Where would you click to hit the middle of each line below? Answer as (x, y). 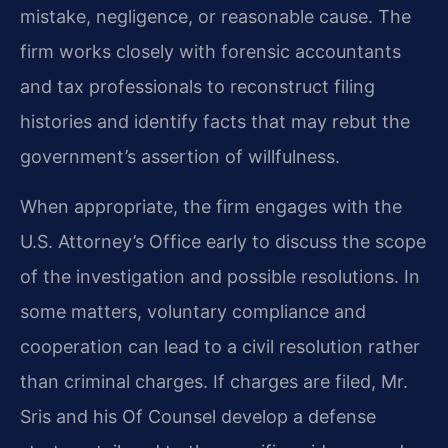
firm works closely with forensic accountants (210, 52)
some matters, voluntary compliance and (193, 311)
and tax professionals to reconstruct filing (197, 87)
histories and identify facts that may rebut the (215, 122)
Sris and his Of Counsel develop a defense (198, 416)
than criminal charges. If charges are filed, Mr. (214, 381)
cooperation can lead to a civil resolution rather (220, 346)
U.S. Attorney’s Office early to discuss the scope (223, 241)
